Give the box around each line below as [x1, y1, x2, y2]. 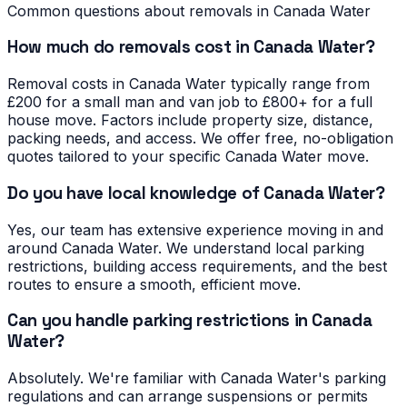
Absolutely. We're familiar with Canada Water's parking [7, 368, 386, 387]
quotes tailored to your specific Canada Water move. [7, 147, 369, 166]
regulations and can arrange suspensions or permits [7, 386, 368, 405]
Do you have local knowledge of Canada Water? [7, 182, 385, 203]
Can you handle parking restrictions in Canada [7, 310, 372, 332]
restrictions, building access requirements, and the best [7, 256, 387, 275]
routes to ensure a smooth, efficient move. [7, 274, 301, 293]
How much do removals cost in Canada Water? [7, 36, 375, 58]
